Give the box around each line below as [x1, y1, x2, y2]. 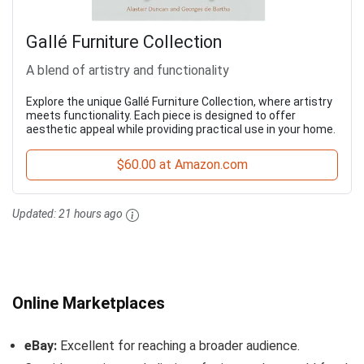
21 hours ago [58, 207, 123, 221]
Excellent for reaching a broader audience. [57, 337, 300, 353]
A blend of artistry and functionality [26, 63, 229, 79]
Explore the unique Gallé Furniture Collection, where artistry [26, 95, 332, 109]
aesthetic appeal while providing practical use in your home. [26, 123, 336, 136]
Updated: [12, 207, 58, 221]
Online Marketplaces [12, 292, 165, 313]
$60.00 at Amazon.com [116, 157, 248, 173]
